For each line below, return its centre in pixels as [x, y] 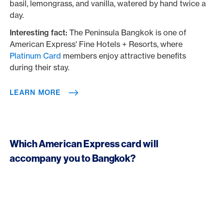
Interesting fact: [39, 32]
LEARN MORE [35, 93]
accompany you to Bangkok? [74, 158]
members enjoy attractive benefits [124, 56]
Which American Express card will [84, 144]
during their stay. [40, 67]
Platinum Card [35, 56]
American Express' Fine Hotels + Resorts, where [96, 44]
